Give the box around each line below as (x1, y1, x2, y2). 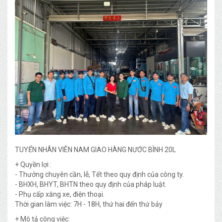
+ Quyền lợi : (15, 161, 52, 168)
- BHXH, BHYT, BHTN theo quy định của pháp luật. (15, 180, 166, 188)
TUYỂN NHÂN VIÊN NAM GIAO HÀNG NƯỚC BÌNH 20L (15, 146, 177, 154)
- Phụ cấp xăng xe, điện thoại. (15, 190, 105, 198)
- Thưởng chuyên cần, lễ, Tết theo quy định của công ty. (15, 170, 184, 178)
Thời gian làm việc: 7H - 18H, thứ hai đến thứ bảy (15, 200, 163, 208)
